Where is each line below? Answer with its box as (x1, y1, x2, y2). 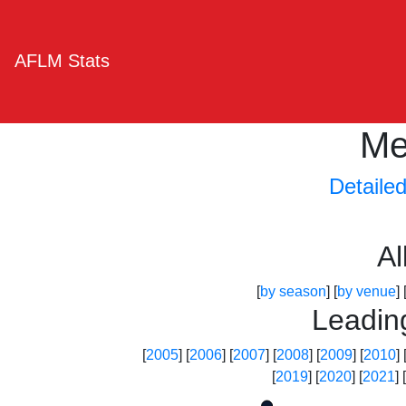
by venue (336, 284, 396, 299)
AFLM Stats (14, 51, 110, 71)
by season (259, 284, 326, 299)
